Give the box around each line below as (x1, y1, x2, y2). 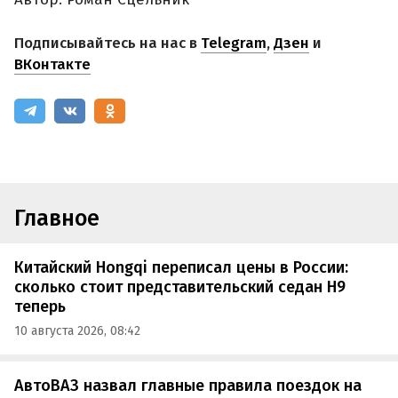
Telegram (201, 34, 267, 53)
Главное (14, 205, 99, 233)
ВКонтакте (14, 55, 91, 75)
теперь (14, 296, 66, 316)
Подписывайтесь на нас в (14, 34, 201, 53)
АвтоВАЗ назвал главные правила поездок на (14, 376, 362, 396)
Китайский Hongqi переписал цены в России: (14, 257, 348, 277)
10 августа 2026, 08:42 (14, 323, 140, 339)
